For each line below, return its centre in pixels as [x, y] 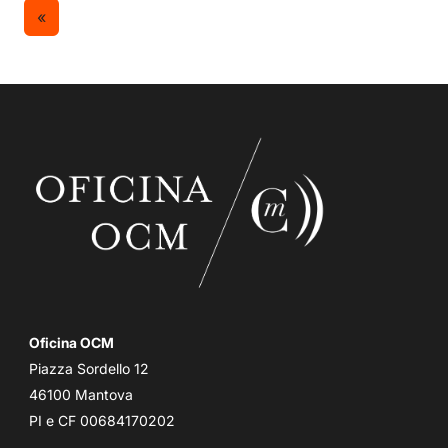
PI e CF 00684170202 [102, 421]
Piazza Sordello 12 [89, 369]
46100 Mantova [81, 395]
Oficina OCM [71, 343]
